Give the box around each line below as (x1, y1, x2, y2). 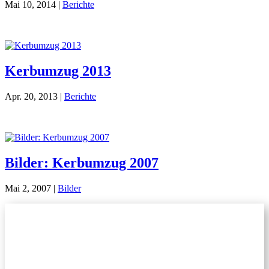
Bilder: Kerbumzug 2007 (5, 155, 159, 171)
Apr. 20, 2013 (5, 91, 58, 102)
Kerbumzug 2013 (5, 63, 111, 79)
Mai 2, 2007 (5, 183, 51, 194)
